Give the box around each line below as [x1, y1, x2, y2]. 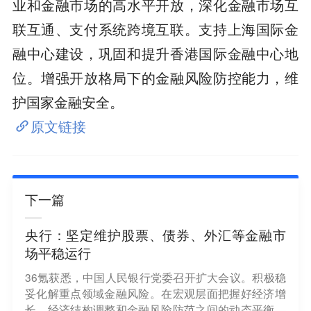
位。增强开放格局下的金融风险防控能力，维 [12, 67, 299, 87]
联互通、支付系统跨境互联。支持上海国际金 [12, 18, 299, 39]
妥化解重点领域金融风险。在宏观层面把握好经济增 [24, 285, 286, 301]
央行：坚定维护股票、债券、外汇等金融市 [24, 226, 287, 245]
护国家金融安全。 [12, 91, 124, 112]
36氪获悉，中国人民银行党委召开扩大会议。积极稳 [24, 269, 286, 285]
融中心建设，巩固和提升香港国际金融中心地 [12, 42, 299, 63]
